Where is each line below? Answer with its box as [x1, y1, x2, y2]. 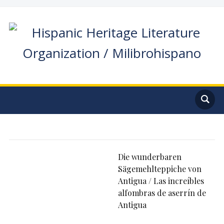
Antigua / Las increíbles [118, 175, 204, 186]
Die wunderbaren [118, 151, 182, 162]
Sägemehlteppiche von [118, 163, 202, 174]
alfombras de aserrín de [118, 187, 206, 198]
